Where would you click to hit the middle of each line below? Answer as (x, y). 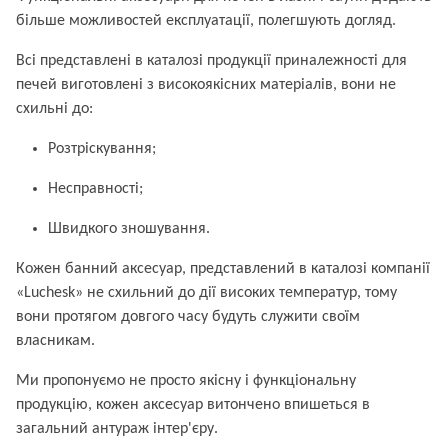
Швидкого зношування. (129, 229)
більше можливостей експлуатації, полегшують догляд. (206, 21)
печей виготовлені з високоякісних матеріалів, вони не (206, 85)
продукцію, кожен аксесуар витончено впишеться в (193, 405)
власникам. (55, 341)
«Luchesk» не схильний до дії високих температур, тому (206, 293)
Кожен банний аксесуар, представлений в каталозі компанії (223, 269)
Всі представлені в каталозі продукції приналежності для (211, 61)
